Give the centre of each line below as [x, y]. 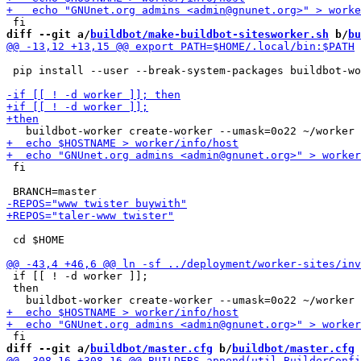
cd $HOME [35, 240]
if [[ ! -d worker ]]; [77, 276]
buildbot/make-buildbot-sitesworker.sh [210, 34]
